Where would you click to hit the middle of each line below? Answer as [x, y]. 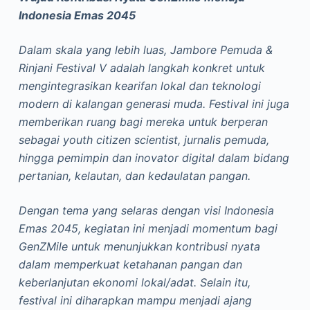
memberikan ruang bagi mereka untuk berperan [143, 122]
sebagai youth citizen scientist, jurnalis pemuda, [144, 140]
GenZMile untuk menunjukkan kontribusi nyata [139, 246]
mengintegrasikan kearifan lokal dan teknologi [139, 86]
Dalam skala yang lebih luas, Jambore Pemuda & [145, 50]
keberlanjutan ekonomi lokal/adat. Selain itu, [134, 282]
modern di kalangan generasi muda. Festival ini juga [154, 104]
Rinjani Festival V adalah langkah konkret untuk [142, 68]
